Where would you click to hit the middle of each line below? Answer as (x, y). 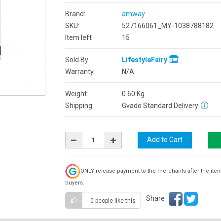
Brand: (75, 14)
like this (125, 201)
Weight (76, 93)
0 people (102, 201)
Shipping (78, 105)
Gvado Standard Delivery (160, 105)
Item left (78, 37)
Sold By (76, 59)
